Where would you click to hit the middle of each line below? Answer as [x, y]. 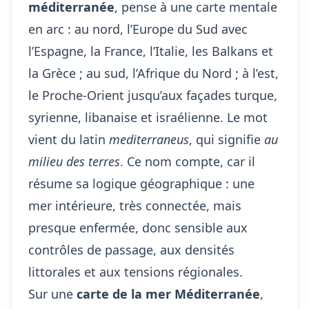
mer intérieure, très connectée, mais [135, 206]
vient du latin [69, 139]
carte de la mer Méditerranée [168, 294]
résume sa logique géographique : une [141, 183]
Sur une [52, 294]
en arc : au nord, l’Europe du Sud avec [138, 29]
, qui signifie [227, 139]
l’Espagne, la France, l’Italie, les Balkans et [151, 51]
